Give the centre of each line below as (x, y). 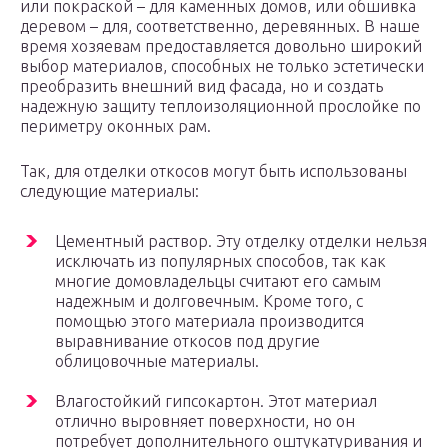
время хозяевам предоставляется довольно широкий (221, 46)
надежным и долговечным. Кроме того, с (209, 301)
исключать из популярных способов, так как (220, 261)
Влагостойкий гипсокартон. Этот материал (216, 401)
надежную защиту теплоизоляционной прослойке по (220, 106)
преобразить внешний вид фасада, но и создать (201, 86)
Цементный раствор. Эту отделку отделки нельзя (241, 241)
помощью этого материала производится (209, 321)
